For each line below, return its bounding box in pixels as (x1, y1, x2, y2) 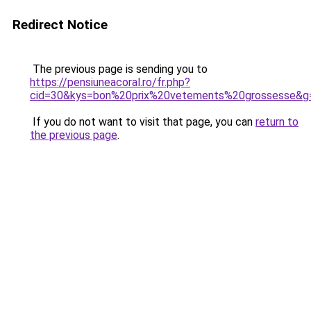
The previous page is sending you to (30, 62, 208, 76)
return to (255, 115, 299, 128)
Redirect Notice (12, 17, 108, 33)
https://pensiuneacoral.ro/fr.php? (30, 76, 190, 89)
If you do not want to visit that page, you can (30, 115, 255, 128)
